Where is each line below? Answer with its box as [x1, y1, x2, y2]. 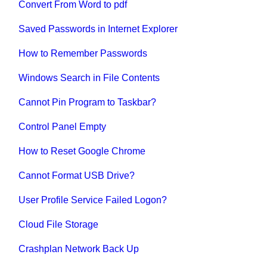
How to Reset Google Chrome [18, 145, 146, 156]
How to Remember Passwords [18, 48, 148, 58]
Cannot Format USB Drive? [18, 170, 135, 181]
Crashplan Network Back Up [18, 243, 139, 254]
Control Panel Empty [18, 121, 107, 132]
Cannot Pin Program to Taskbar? [18, 97, 157, 107]
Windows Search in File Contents [18, 72, 160, 83]
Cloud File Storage [18, 219, 99, 229]
